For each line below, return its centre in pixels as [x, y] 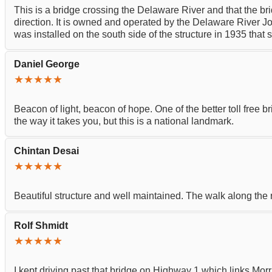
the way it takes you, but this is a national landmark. [124, 121]
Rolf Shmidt [41, 226]
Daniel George [47, 64]
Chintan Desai [46, 151]
